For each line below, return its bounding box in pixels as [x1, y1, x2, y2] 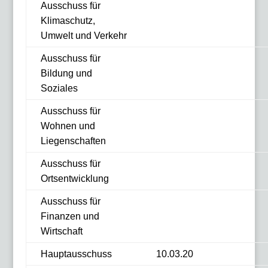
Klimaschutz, [40, 16, 95, 26]
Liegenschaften [40, 136, 106, 146]
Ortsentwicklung [40, 173, 109, 184]
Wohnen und [40, 121, 95, 131]
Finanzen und [40, 211, 99, 221]
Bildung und [40, 68, 92, 78]
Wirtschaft [40, 226, 83, 236]
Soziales [40, 83, 78, 93]
